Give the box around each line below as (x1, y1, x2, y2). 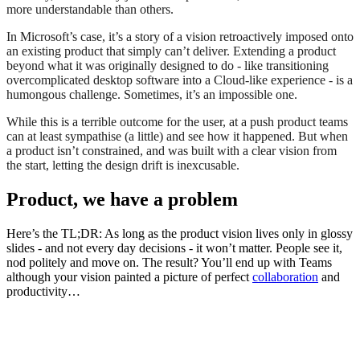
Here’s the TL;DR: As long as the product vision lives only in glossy (6, 226, 353, 240)
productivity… (6, 284, 84, 298)
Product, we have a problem (6, 188, 238, 210)
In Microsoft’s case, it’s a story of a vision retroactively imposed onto (6, 29, 354, 43)
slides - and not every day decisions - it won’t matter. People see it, (6, 240, 342, 255)
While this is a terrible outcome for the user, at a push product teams (6, 114, 348, 129)
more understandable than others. (6, 2, 174, 16)
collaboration (252, 269, 318, 284)
